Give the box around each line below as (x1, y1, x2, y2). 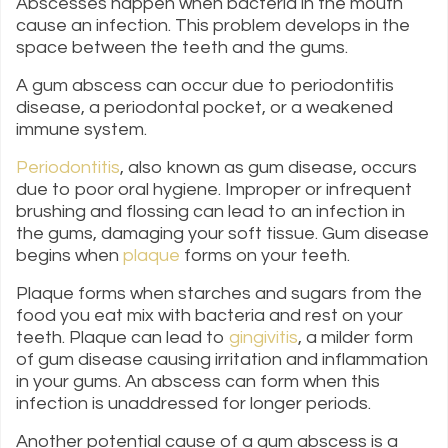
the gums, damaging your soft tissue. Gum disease (16, 224, 429, 244)
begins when (16, 246, 123, 266)
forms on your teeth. (180, 246, 354, 266)
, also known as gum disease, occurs (120, 158, 417, 178)
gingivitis (229, 328, 298, 348)
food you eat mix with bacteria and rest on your (16, 306, 403, 326)
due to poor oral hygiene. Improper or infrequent (16, 180, 412, 200)
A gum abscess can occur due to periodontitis (16, 76, 394, 96)
